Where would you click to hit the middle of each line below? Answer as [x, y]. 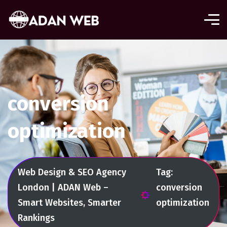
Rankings [36, 218]
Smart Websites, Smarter [69, 202]
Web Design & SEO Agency [72, 172]
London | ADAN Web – [63, 187]
